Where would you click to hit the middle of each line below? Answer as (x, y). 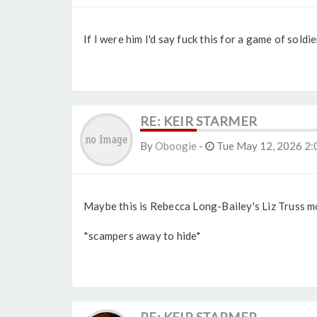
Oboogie (176, 145)
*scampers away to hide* (143, 235)
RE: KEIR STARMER (199, 121)
